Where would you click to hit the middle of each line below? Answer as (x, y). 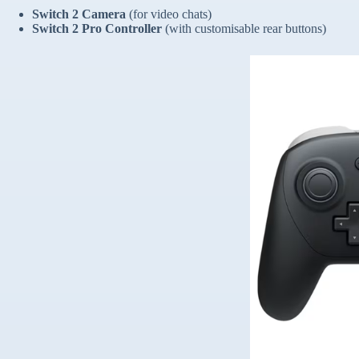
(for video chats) (169, 14)
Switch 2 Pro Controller (97, 29)
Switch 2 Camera (79, 14)
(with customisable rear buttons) (244, 29)
